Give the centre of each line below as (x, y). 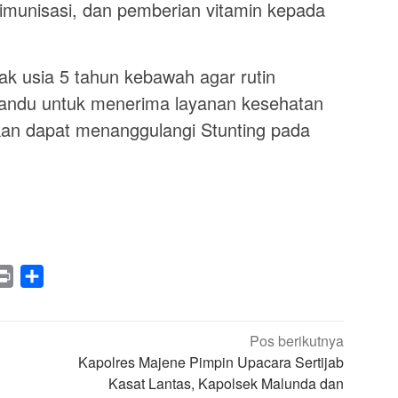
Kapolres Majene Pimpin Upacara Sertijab (211, 362)
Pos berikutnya (297, 341)
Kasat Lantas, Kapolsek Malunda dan (227, 384)
